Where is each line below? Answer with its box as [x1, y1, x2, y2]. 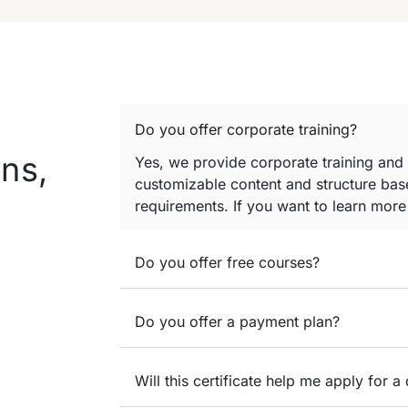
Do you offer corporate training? [135, 120, 357, 138]
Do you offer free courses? [135, 253, 320, 272]
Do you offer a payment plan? [135, 312, 340, 331]
